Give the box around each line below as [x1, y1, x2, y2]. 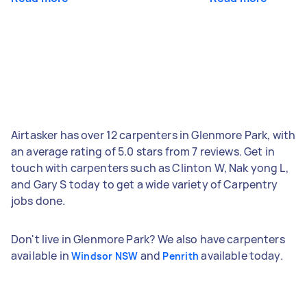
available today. [199, 247, 283, 263]
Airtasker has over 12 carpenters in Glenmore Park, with [11, 127, 296, 143]
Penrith [162, 249, 199, 262]
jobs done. [11, 193, 66, 208]
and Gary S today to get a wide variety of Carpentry [11, 176, 278, 192]
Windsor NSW [71, 249, 138, 262]
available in [11, 247, 71, 263]
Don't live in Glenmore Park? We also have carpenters [11, 231, 285, 247]
